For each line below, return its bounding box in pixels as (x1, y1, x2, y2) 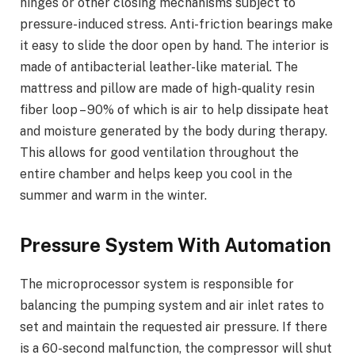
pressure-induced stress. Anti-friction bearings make (20, 17, 333, 32)
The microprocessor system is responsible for (20, 277, 294, 292)
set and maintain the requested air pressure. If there (20, 319, 327, 335)
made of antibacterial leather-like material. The (20, 59, 298, 75)
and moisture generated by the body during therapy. (20, 124, 327, 139)
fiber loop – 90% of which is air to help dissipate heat (20, 102, 329, 118)
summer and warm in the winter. (20, 188, 207, 204)
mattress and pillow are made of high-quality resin (20, 81, 315, 97)
